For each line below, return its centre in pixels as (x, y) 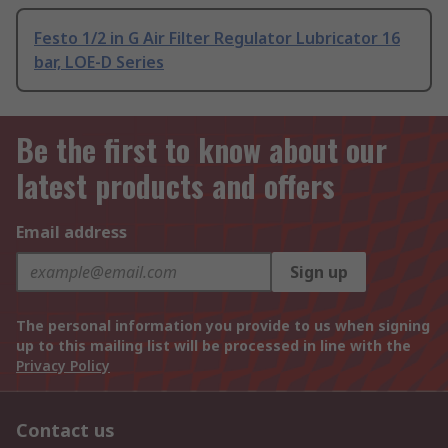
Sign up (319, 272)
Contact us (65, 430)
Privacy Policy (63, 366)
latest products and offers (175, 186)
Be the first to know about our (201, 150)
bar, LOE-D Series (99, 62)
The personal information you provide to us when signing (223, 326)
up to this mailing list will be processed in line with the (213, 346)
